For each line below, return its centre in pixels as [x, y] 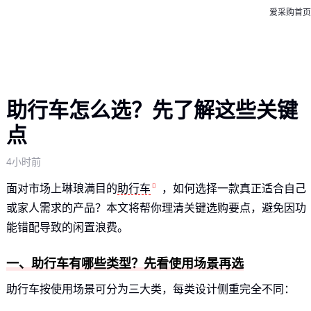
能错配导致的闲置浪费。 [67, 227]
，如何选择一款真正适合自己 [234, 188]
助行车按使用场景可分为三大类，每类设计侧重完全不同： [150, 289]
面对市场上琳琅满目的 [61, 188]
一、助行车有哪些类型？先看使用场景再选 [125, 264]
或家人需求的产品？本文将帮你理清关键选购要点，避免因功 [156, 208]
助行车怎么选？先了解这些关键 [152, 110]
